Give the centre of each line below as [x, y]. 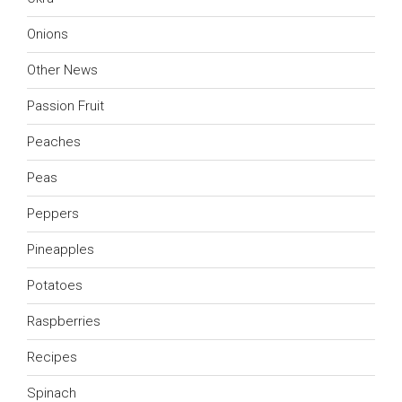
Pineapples [61, 250]
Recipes [52, 358]
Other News [62, 70]
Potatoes [55, 286]
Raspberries [64, 322]
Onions [48, 35]
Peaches [54, 142]
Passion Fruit [66, 106]
